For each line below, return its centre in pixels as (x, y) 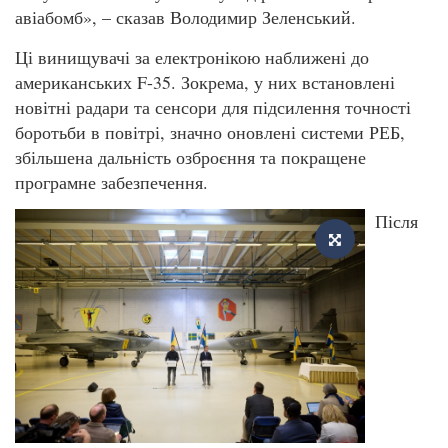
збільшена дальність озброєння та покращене (190, 156)
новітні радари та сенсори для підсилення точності (213, 106)
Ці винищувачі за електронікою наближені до (192, 56)
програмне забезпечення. (111, 181)
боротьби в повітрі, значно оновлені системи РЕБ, (210, 131)
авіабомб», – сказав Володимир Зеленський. (185, 17)
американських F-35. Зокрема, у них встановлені (205, 81)
